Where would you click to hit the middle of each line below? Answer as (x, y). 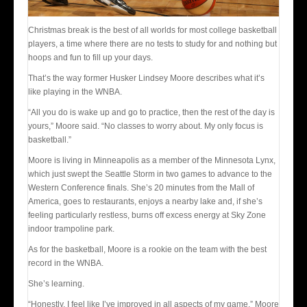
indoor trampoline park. (71, 229)
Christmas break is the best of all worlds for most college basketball (152, 30)
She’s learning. (56, 283)
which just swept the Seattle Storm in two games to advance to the (150, 174)
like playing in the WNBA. (75, 91)
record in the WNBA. (66, 263)
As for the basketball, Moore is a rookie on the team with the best (147, 249)
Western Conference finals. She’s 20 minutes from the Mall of (141, 187)
